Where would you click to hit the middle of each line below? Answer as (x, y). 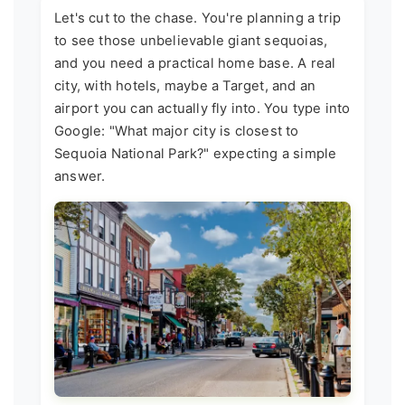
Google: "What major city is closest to (177, 132)
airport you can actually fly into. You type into (202, 109)
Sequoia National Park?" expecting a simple (196, 154)
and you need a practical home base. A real (195, 64)
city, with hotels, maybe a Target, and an (185, 86)
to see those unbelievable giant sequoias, (191, 41)
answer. (80, 177)
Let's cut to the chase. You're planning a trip (198, 19)
